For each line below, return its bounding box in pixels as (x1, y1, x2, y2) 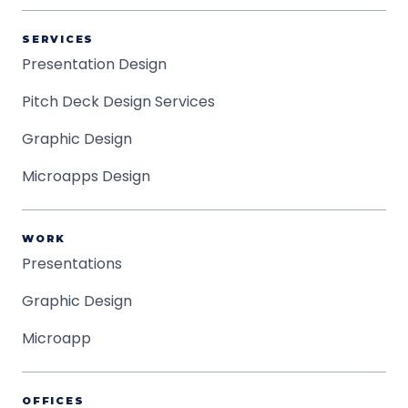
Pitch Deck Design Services (22, 91, 215, 112)
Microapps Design (22, 166, 150, 187)
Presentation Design (22, 54, 167, 75)
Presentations (22, 253, 122, 274)
